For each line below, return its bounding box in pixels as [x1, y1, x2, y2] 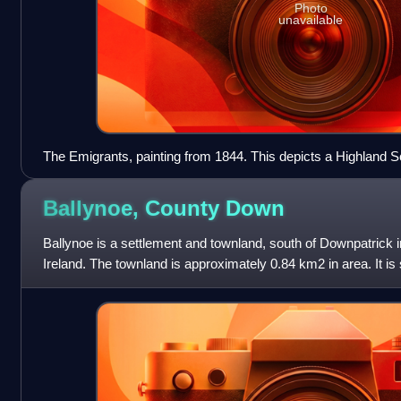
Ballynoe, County [42, 196, 226, 221]
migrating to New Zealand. [42, 168, 195, 184]
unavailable [278, 13, 344, 28]
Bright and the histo [42, 276, 155, 292]
